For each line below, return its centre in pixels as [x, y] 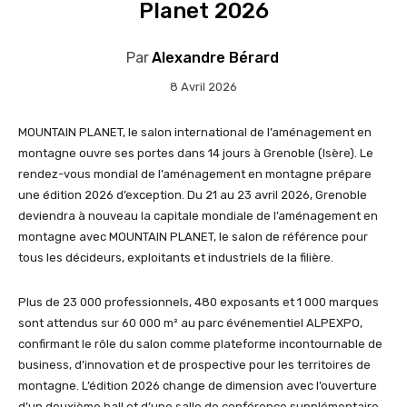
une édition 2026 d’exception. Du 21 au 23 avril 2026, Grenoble [193, 194]
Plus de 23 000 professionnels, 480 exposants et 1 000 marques [199, 302]
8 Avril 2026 [203, 86]
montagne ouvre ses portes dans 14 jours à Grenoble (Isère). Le [196, 153]
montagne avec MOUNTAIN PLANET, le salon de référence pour [193, 236]
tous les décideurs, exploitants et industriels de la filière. [176, 257]
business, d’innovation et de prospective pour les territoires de [194, 364]
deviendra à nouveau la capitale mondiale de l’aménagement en [198, 215]
